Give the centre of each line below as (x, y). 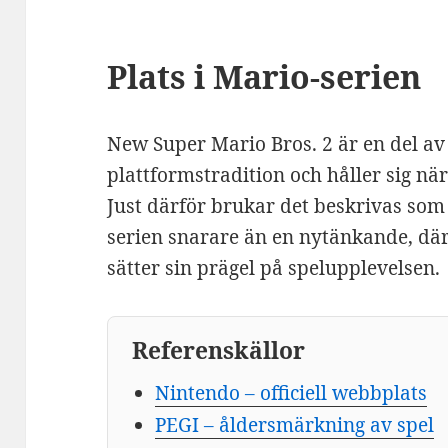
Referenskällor (219, 351)
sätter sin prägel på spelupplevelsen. (274, 268)
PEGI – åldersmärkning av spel (294, 425)
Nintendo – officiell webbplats (290, 393)
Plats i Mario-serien (264, 77)
